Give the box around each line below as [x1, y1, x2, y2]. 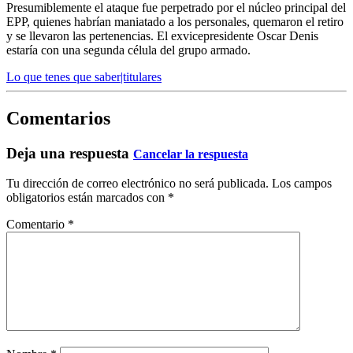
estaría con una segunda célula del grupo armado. [6, 43, 251, 57]
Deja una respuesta [6, 144, 133, 162]
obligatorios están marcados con [6, 191, 168, 205]
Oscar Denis [257, 28, 318, 43]
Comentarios [6, 107, 110, 128]
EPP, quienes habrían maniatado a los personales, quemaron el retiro [6, 14, 344, 28]
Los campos [272, 176, 332, 191]
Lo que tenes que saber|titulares [6, 69, 162, 84]
